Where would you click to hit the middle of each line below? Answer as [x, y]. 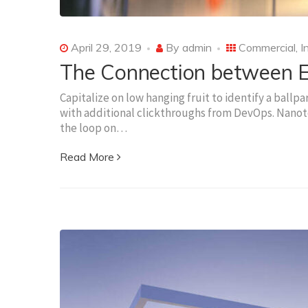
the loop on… [93, 128]
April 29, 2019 [105, 47]
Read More [87, 156]
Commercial [267, 47]
